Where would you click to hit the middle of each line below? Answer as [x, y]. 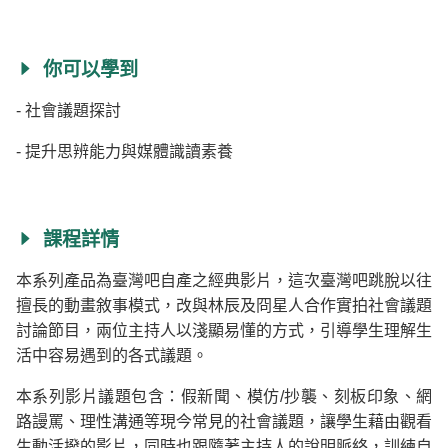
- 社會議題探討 [68, 110]
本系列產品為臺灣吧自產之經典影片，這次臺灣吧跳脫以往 [224, 280]
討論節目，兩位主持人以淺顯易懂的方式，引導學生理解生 [224, 330]
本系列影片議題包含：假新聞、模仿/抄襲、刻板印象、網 [224, 396]
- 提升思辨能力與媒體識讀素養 [124, 151]
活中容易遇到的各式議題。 [112, 355]
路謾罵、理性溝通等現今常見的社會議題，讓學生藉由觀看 [224, 421]
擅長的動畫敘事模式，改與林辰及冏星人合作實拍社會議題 [224, 305]
